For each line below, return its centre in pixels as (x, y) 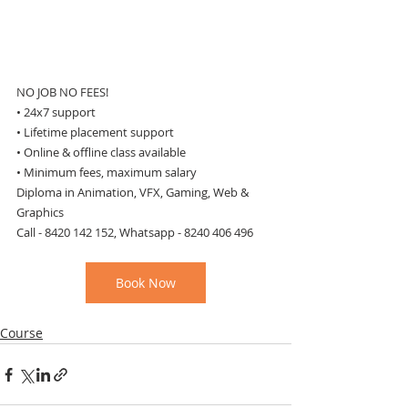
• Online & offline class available (101, 152)
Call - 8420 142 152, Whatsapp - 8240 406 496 (135, 232)
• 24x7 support (56, 112)
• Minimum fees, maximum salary (107, 172)
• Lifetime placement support (95, 132)
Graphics (40, 212)
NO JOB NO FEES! (62, 92)
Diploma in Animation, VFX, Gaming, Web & (134, 192)
